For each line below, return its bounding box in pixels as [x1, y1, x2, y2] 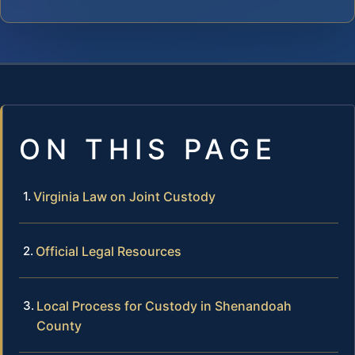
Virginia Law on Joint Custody [33, 188, 216, 204]
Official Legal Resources [36, 242, 181, 259]
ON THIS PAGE [19, 132, 277, 166]
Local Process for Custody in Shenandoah [36, 297, 292, 314]
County [36, 317, 82, 334]
